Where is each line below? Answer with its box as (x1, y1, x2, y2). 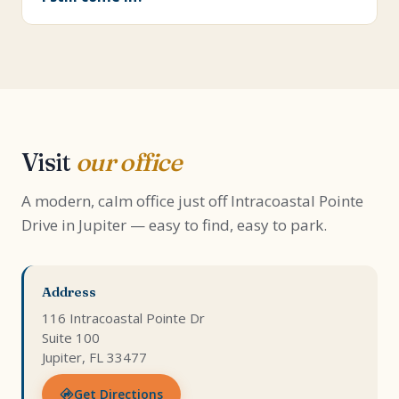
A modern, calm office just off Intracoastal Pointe (21, 191, 363, 211)
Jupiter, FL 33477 (42, 348, 147, 366)
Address (42, 283, 96, 300)
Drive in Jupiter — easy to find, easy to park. (21, 215, 327, 235)
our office (75, 147, 183, 177)
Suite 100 (42, 329, 100, 346)
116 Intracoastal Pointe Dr (42, 309, 205, 327)
